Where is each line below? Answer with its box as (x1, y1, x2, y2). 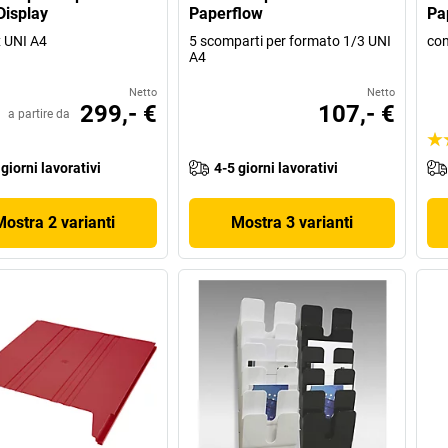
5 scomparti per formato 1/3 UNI (189, 32, 392, 49)
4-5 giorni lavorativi (214, 159, 339, 176)
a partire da (8, 106, 71, 121)
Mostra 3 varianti (230, 212, 353, 232)
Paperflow (189, 3, 264, 23)
